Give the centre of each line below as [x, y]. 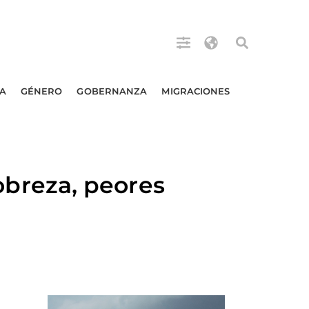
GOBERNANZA [112, 91]
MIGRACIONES [196, 91]
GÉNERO [41, 91]
